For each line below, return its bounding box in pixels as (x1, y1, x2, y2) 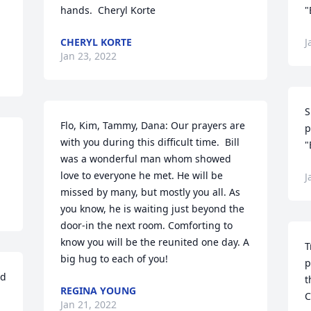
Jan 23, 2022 (60, 49, 117, 62)
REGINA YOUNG (60, 284, 137, 297)
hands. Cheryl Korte (60, 3, 156, 17)
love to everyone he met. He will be (60, 169, 224, 182)
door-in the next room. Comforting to (60, 219, 233, 232)
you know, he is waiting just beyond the (60, 202, 245, 215)
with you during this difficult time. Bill (60, 135, 240, 149)
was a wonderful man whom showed (60, 152, 232, 165)
